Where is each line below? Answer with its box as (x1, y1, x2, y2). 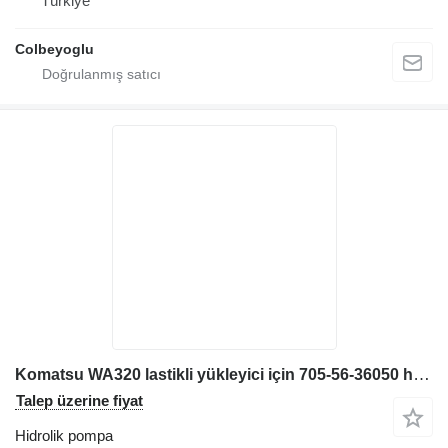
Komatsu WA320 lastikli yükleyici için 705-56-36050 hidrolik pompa (413, 364, 430, 384)
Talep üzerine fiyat (16, 391, 143, 409)
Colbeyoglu (15, 40, 94, 57)
